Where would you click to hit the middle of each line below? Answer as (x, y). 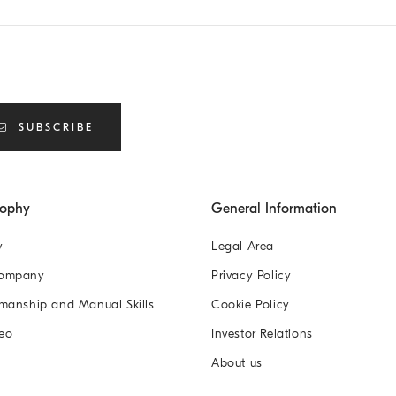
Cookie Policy (251, 304)
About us (237, 362)
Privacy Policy (251, 275)
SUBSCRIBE (56, 127)
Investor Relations (262, 333)
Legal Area (243, 246)
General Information (274, 208)
